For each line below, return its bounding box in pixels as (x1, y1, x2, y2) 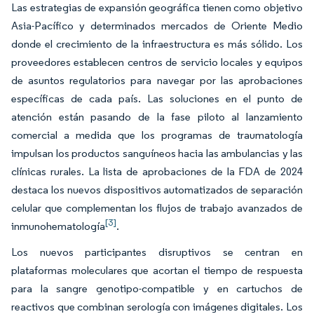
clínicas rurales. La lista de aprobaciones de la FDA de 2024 (11, 164, 303, 178)
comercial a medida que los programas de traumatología (11, 128, 303, 142)
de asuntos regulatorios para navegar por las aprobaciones (11, 73, 303, 87)
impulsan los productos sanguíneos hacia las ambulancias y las (11, 146, 303, 160)
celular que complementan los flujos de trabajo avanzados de (11, 200, 303, 214)
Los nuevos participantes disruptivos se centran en (11, 245, 303, 259)
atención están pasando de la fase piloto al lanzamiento (11, 109, 303, 123)
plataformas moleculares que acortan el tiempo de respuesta (11, 263, 303, 277)
